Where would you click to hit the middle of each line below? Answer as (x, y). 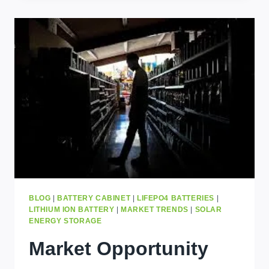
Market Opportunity (119, 249)
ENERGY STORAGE (65, 221)
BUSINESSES (111, 32)
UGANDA (103, 58)
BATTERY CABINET (94, 198)
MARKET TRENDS (155, 210)
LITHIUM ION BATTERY (72, 210)
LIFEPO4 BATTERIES (176, 198)
